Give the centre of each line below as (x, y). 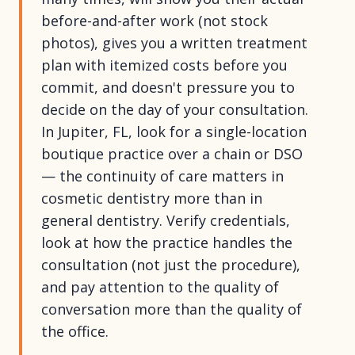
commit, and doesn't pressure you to (168, 87)
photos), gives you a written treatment (174, 43)
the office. (75, 331)
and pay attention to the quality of (160, 287)
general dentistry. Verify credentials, (166, 220)
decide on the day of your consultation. (175, 109)
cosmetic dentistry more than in (152, 198)
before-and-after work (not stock (155, 21)
